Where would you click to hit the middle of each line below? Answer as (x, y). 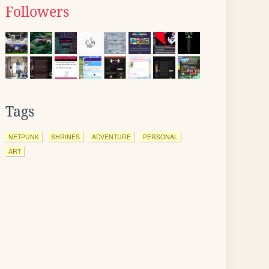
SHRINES (65, 137)
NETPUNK (24, 137)
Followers (37, 12)
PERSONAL (160, 137)
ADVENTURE (111, 137)
